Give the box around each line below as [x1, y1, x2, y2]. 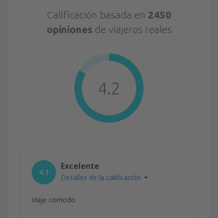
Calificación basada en [47, 8, 148, 20]
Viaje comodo [32, 195, 75, 204]
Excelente [61, 160, 99, 171]
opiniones [46, 23, 95, 35]
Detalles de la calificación [61, 172, 141, 182]
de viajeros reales [94, 23, 172, 35]
